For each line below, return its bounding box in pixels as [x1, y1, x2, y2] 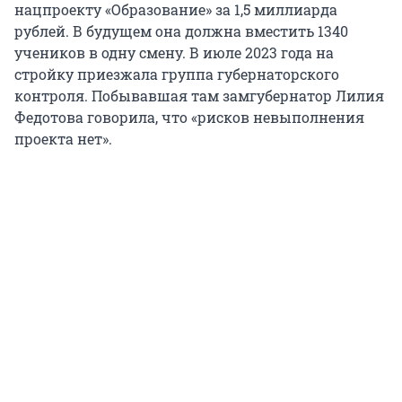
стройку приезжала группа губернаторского [14, 64, 339, 83]
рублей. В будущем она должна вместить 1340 [14, 21, 348, 40]
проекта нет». [14, 128, 112, 148]
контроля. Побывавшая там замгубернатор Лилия [14, 85, 384, 105]
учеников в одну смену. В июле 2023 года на [14, 42, 334, 62]
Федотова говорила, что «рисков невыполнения [14, 107, 364, 127]
